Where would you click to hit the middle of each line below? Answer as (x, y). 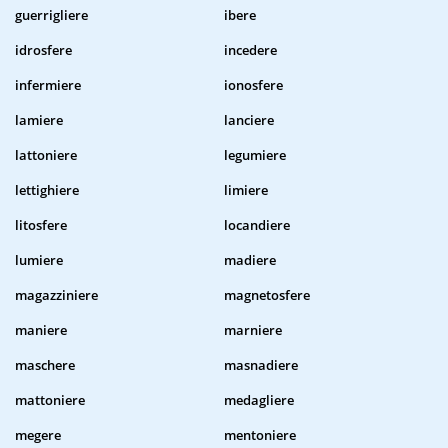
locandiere (257, 225)
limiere (246, 190)
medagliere (259, 400)
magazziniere (56, 295)
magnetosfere (267, 295)
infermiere (48, 85)
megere (38, 435)
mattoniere (50, 400)
